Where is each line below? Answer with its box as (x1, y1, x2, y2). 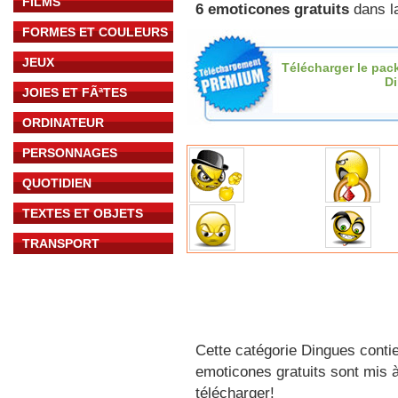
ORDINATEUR (22, 115, 104, 130)
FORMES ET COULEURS (22, 25, 168, 39)
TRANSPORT (22, 236, 99, 251)
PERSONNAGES (22, 146, 117, 160)
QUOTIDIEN (22, 176, 92, 190)
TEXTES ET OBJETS (22, 206, 143, 220)
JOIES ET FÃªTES (22, 85, 127, 99)
